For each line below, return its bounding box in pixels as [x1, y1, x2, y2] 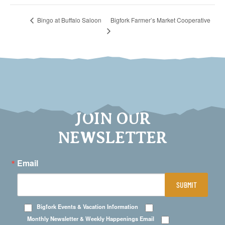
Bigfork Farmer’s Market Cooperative [110, 15, 211, 24]
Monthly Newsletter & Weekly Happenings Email [27, 214, 154, 223]
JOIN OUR [74, 109, 151, 128]
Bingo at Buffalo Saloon [36, 16, 101, 25]
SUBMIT [176, 180, 197, 190]
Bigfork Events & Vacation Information [37, 202, 138, 211]
